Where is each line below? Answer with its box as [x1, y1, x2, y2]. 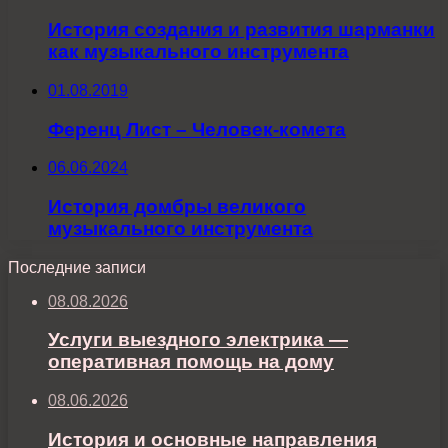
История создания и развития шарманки [48, 19, 435, 41]
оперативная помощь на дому [48, 351, 334, 373]
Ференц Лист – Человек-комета [48, 118, 346, 140]
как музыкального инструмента [48, 41, 349, 63]
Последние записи [8, 258, 146, 276]
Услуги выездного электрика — [48, 329, 348, 351]
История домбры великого [48, 196, 306, 218]
